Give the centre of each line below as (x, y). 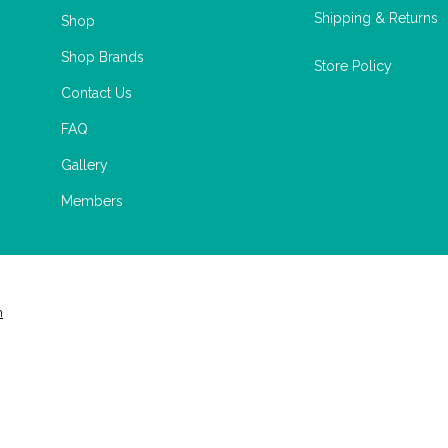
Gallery (84, 165)
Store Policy (353, 66)
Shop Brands (102, 57)
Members (92, 201)
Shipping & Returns (376, 18)
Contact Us (96, 93)
